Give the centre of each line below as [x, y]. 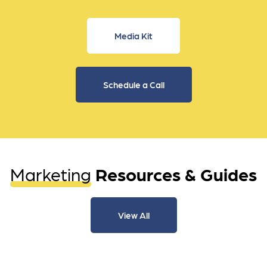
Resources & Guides [176, 173]
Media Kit [133, 35]
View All [133, 215]
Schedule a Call [133, 84]
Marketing [51, 173]
